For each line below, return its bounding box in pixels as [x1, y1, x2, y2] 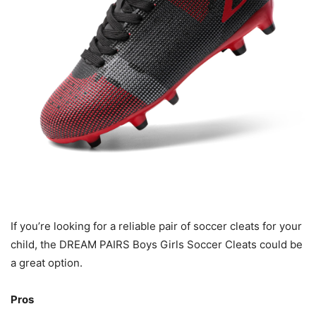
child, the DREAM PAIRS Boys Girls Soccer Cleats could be [11, 238, 303, 252]
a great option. [11, 256, 83, 270]
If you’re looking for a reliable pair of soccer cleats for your [11, 219, 302, 233]
